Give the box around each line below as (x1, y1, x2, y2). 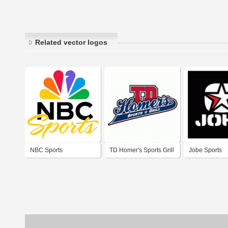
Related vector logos (35, 38, 107, 47)
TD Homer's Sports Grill (109, 147, 174, 154)
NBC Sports (30, 147, 63, 154)
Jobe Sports (189, 147, 222, 154)
